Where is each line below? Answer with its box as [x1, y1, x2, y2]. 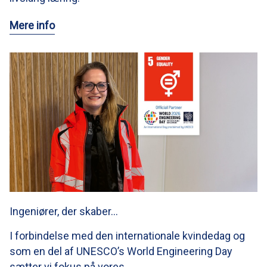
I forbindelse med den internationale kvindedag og [10, 229, 245, 242]
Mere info [10, 18, 55, 32]
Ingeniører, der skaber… [10, 204, 118, 218]
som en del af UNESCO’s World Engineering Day [10, 244, 232, 257]
